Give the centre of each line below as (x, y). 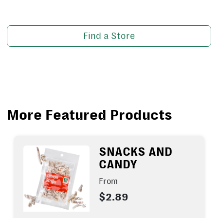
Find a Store (109, 36)
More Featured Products (90, 115)
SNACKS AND (135, 152)
